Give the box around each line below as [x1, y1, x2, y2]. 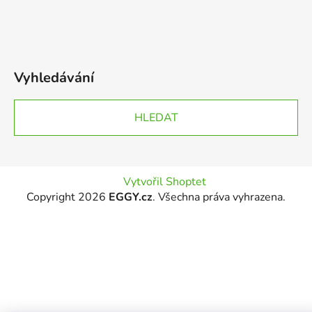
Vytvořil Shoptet [123, 173, 207, 189]
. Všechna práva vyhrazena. [153, 189, 286, 205]
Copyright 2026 [26, 189, 109, 205]
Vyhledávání [14, 68, 94, 87]
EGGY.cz [109, 189, 153, 205]
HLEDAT [134, 109, 178, 125]
